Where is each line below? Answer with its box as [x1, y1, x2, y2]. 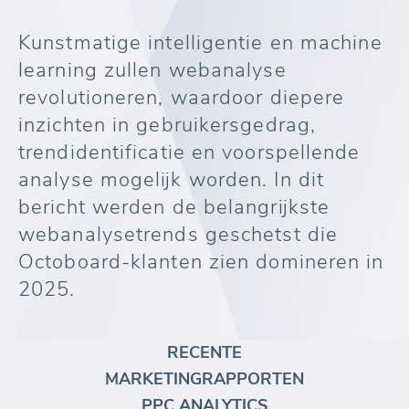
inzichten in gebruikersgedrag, [18, 111, 317, 139]
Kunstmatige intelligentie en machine [18, 29, 383, 57]
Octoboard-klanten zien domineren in [18, 248, 384, 276]
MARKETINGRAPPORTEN [105, 368, 304, 390]
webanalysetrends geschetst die [18, 221, 339, 248]
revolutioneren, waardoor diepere [18, 84, 345, 111]
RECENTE [167, 341, 242, 363]
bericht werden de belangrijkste [18, 194, 330, 221]
